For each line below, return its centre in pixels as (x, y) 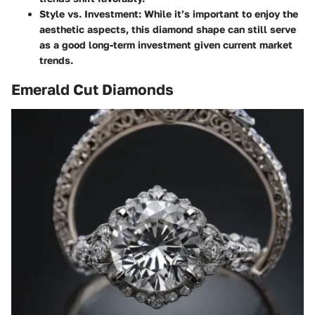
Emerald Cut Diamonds (92, 89)
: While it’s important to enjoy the (218, 14)
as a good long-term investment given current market (166, 45)
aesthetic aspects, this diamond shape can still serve (168, 29)
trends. (56, 60)
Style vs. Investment (89, 14)
